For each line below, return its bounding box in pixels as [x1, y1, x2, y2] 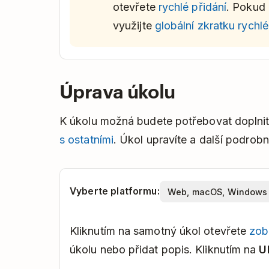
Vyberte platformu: [70, 186, 160, 198]
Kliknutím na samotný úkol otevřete [70, 225, 250, 238]
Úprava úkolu [59, 77, 175, 103]
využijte [113, 19, 155, 32]
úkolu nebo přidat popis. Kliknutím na [70, 243, 259, 256]
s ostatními [59, 133, 113, 147]
